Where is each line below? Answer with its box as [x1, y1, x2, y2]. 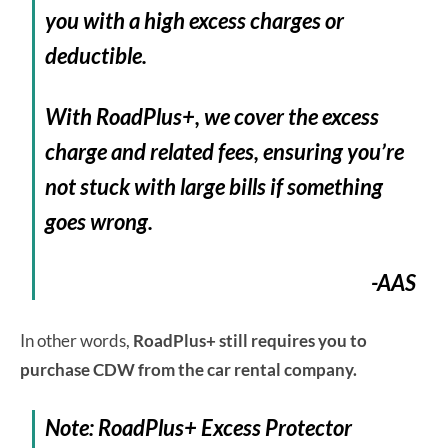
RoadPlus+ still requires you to [133, 329, 367, 351]
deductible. [45, 41, 148, 69]
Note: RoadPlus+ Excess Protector [45, 413, 353, 441]
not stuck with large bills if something [45, 172, 384, 200]
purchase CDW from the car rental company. [20, 358, 360, 380]
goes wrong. [45, 207, 154, 235]
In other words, [20, 329, 133, 351]
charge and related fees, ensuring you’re [45, 137, 405, 165]
